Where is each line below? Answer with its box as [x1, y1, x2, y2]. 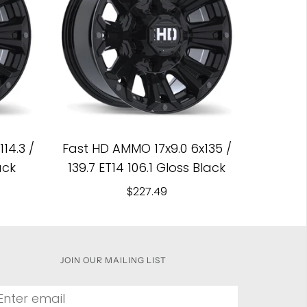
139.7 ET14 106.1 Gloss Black [68, 158, 226, 176]
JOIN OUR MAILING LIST [60, 255, 167, 265]
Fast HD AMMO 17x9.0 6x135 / [62, 139, 232, 157]
